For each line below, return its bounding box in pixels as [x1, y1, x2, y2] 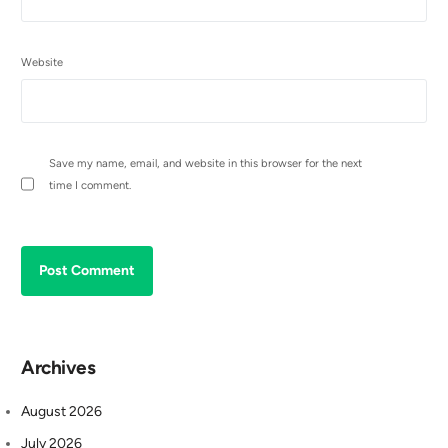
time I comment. [49, 178, 132, 193]
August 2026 [21, 402, 103, 420]
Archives [21, 356, 96, 380]
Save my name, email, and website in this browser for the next [49, 156, 363, 171]
